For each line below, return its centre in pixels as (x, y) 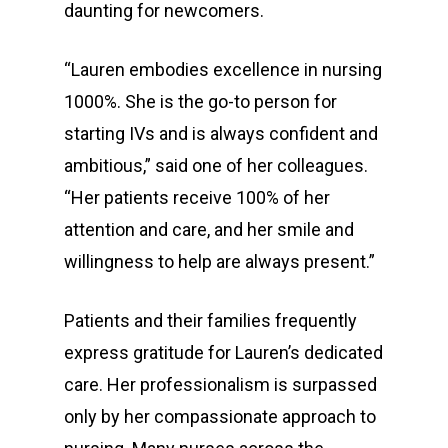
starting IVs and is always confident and (221, 133)
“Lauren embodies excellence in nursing (223, 69)
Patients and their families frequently (210, 320)
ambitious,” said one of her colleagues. (216, 165)
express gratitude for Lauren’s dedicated (223, 352)
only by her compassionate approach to (220, 416)
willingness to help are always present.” (219, 261)
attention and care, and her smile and (209, 229)
